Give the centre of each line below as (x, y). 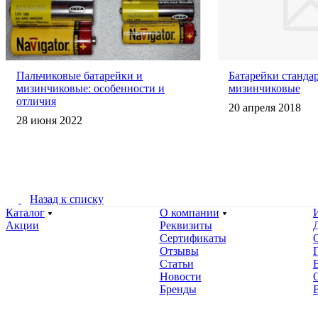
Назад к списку (67, 199)
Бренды (178, 289)
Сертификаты (193, 238)
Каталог (25, 212)
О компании (189, 212)
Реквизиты (186, 225)
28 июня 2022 (49, 120)
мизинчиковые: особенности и (91, 88)
